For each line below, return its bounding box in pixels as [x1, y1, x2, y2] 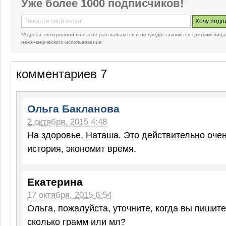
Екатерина [27, 176, 83, 188]
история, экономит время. [27, 143, 136, 154]
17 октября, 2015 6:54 [27, 190, 111, 200]
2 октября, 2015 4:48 [27, 117, 107, 127]
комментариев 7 [16, 67, 107, 81]
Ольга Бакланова [27, 102, 120, 115]
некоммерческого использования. [21, 39, 103, 45]
